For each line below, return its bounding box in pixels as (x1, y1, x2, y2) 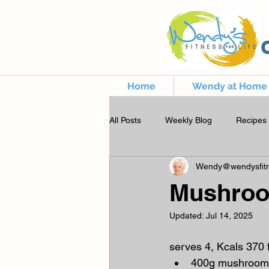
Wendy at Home (192, 80, 267, 92)
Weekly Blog (165, 115, 212, 125)
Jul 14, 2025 (206, 211, 253, 220)
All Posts (109, 115, 141, 125)
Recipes (236, 115, 267, 125)
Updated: (169, 211, 206, 220)
